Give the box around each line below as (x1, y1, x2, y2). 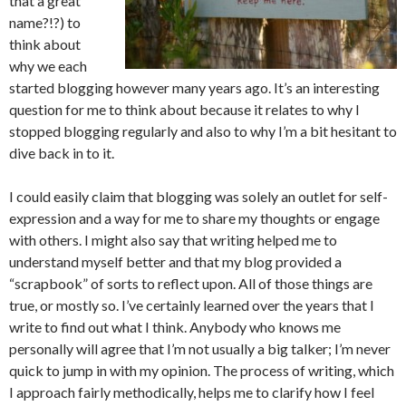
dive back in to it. (9, 144, 114, 161)
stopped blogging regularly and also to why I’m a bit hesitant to (9, 122, 397, 140)
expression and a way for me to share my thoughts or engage (9, 209, 380, 227)
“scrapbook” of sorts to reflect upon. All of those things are (9, 275, 372, 292)
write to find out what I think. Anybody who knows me (9, 318, 341, 335)
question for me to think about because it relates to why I (9, 101, 360, 118)
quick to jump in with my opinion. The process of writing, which (9, 362, 394, 379)
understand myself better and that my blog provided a (9, 253, 342, 270)
